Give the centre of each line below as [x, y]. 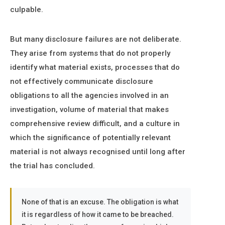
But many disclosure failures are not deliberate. [96, 39]
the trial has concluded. [52, 166]
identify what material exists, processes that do [95, 67]
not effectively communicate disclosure [82, 81]
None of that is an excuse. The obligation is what [100, 202]
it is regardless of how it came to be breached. [98, 214]
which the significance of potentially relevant [90, 138]
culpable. [27, 10]
